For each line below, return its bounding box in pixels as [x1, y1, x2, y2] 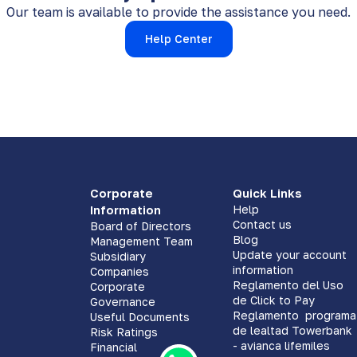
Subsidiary [90, 249, 147, 263]
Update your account [232, 247, 347, 261]
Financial [90, 339, 138, 354]
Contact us [232, 217, 292, 231]
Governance [90, 294, 156, 308]
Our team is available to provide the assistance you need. [6, 3, 351, 20]
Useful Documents [90, 309, 190, 324]
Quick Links [232, 185, 302, 200]
